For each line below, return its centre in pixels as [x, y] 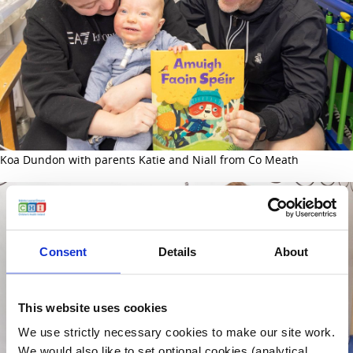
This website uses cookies [93, 307]
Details [177, 251]
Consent [63, 251]
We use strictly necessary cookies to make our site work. [176, 332]
